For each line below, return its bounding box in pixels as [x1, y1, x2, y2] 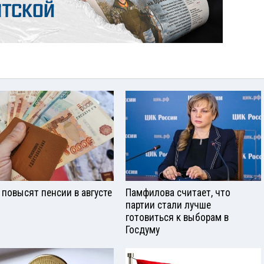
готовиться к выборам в [126, 211, 229, 223]
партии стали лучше [126, 199, 211, 211]
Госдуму [126, 223, 160, 236]
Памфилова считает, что [126, 186, 230, 199]
